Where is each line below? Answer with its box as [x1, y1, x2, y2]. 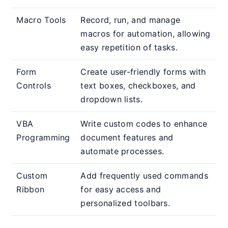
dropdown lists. [80, 94, 142, 105]
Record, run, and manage [80, 15, 181, 25]
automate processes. [80, 146, 164, 157]
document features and [80, 132, 174, 143]
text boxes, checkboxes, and [80, 80, 196, 91]
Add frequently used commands [80, 170, 208, 181]
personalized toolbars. [80, 198, 170, 209]
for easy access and [80, 184, 161, 195]
